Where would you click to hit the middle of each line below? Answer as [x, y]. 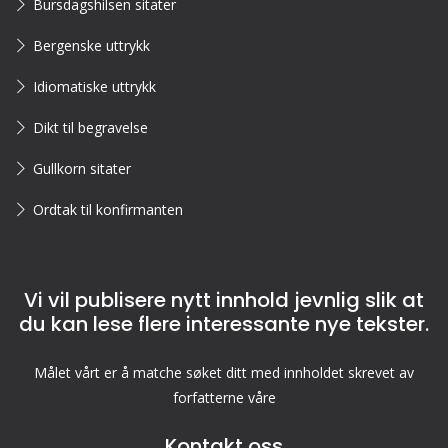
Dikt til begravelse [90, 127]
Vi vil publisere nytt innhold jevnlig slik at [224, 300]
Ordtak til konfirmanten [108, 209]
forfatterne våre [224, 397]
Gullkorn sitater [82, 168]
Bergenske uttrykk [91, 45]
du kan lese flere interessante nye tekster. [224, 324]
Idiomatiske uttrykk [94, 86]
